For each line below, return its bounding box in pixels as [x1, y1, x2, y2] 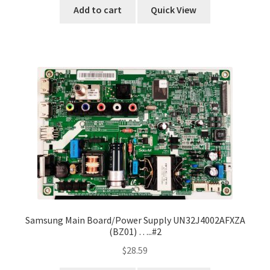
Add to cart [73, 4, 122, 16]
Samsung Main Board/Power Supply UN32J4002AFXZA [25, 214, 245, 227]
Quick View [151, 4, 197, 16]
